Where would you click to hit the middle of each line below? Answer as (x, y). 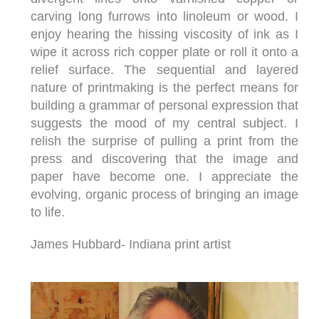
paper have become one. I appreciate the (164, 177)
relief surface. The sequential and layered (164, 70)
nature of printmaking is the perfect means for (164, 88)
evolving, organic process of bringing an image (164, 194)
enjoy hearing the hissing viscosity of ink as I (164, 34)
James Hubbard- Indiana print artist (130, 244)
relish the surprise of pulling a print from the (164, 141)
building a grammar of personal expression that (164, 105)
